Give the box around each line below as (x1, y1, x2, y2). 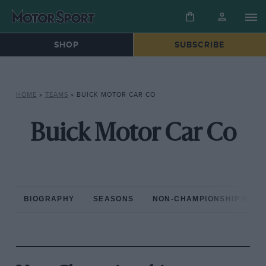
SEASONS (93, 195, 134, 204)
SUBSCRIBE (175, 40, 225, 50)
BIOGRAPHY (24, 195, 75, 204)
